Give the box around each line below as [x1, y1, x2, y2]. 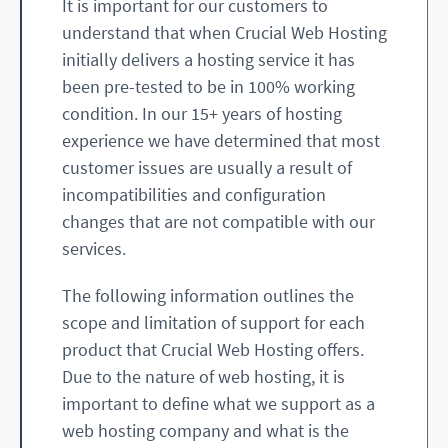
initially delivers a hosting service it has [62, 48, 355, 72]
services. [62, 237, 126, 261]
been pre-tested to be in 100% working [62, 75, 355, 99]
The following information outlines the [62, 284, 354, 308]
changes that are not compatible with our [62, 210, 375, 234]
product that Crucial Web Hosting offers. [62, 338, 364, 362]
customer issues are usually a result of [62, 156, 352, 180]
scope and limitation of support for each [62, 311, 365, 335]
